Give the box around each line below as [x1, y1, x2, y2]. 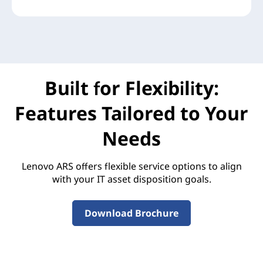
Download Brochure [85, 207, 178, 220]
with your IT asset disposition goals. [52, 173, 211, 186]
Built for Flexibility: [44, 75, 219, 101]
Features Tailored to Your [15, 100, 248, 126]
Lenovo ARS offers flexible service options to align [21, 160, 242, 173]
